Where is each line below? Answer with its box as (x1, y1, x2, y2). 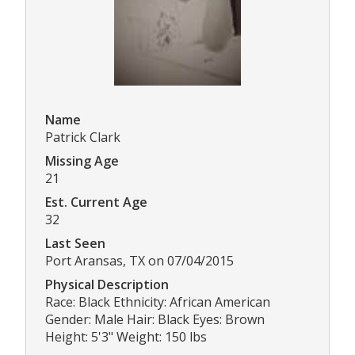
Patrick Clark (45, 128, 120, 147)
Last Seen (45, 235, 105, 253)
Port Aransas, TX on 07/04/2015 (45, 252, 234, 270)
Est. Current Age (45, 193, 147, 212)
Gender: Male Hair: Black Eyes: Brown (45, 311, 265, 329)
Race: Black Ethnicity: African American (45, 293, 270, 311)
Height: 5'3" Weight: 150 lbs (45, 328, 207, 346)
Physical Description (45, 276, 169, 294)
